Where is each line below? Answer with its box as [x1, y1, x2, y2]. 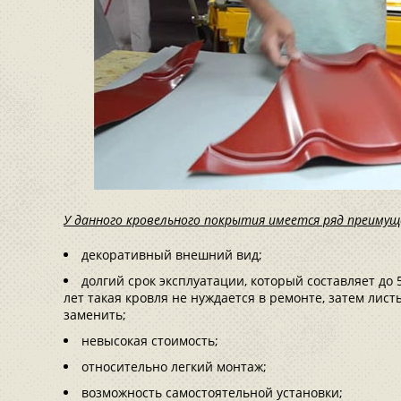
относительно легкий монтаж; [81, 358, 267, 375]
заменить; [64, 306, 126, 323]
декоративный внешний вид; [81, 246, 262, 263]
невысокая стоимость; [81, 332, 218, 349]
